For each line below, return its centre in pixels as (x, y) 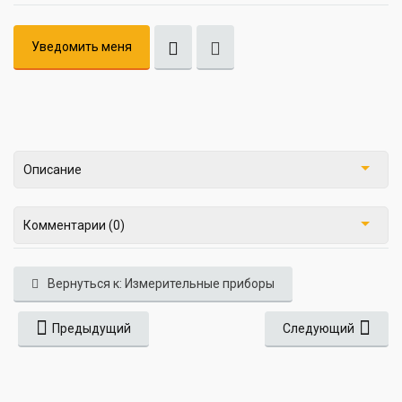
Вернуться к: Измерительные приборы (161, 284)
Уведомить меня (82, 47)
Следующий (319, 329)
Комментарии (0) (74, 226)
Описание (52, 170)
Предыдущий (92, 329)
